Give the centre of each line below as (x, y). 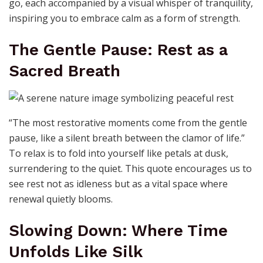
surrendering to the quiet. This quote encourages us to (130, 169)
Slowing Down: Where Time (118, 231)
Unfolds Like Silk (76, 252)
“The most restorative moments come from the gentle (128, 123)
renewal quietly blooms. (61, 199)
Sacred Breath (65, 71)
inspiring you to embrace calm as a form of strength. (124, 18)
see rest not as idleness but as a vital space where (118, 184)
